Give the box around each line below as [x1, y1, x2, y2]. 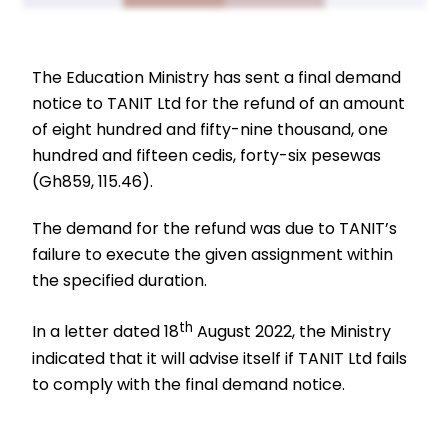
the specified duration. [32, 268, 208, 292]
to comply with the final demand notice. [32, 372, 346, 396]
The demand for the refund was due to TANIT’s [32, 216, 398, 240]
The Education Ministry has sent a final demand [32, 65, 402, 89]
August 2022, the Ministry [193, 320, 392, 344]
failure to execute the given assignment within [32, 242, 394, 266]
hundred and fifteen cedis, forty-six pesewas [32, 143, 382, 167]
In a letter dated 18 [32, 320, 180, 344]
